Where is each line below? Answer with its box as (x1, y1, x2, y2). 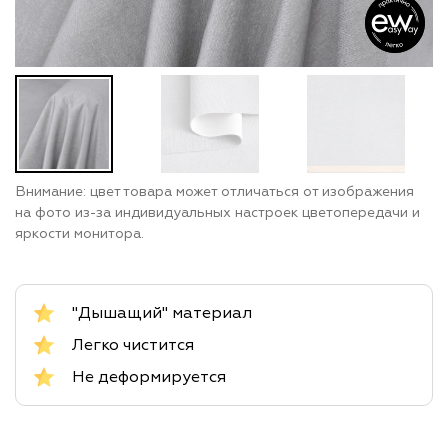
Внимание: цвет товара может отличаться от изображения (15, 183, 414, 201)
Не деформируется (72, 366, 226, 387)
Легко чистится (72, 334, 194, 355)
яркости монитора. (15, 225, 144, 243)
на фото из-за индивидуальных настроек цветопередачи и (15, 204, 420, 222)
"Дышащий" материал (72, 302, 252, 323)
